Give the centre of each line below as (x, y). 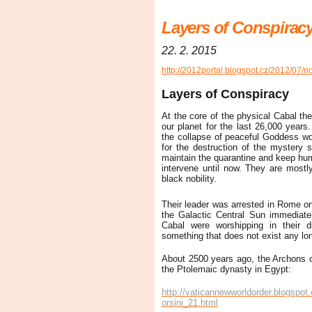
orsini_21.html (190, 302)
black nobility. (189, 179)
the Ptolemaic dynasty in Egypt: (226, 269)
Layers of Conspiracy (225, 94)
